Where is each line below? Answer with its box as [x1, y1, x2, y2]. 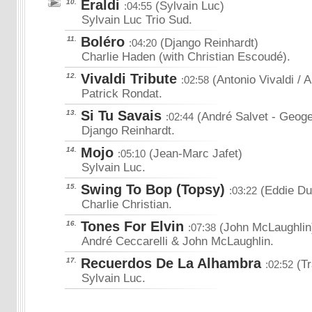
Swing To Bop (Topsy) [81, 182, 225, 197]
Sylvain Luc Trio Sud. [81, 13, 192, 26]
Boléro [81, 34, 125, 49]
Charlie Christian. [81, 198, 172, 211]
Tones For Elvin [81, 219, 184, 234]
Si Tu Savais [81, 108, 162, 123]
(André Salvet [194, 110, 268, 123]
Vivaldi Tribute [81, 71, 177, 86]
